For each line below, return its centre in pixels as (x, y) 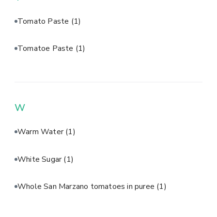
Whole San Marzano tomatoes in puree (87, 187)
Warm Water (42, 132)
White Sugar (41, 159)
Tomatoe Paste (46, 49)
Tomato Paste (44, 21)
